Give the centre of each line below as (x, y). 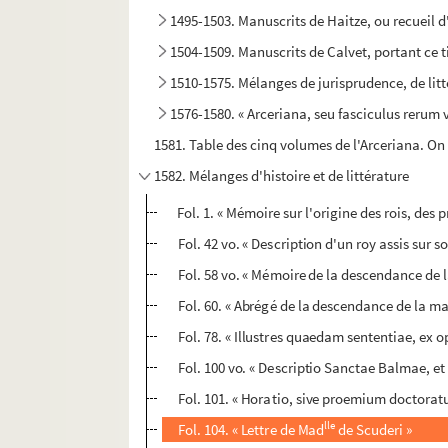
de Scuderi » (374, 430)
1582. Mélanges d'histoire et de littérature (282, 176)
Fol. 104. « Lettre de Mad (251, 430)
